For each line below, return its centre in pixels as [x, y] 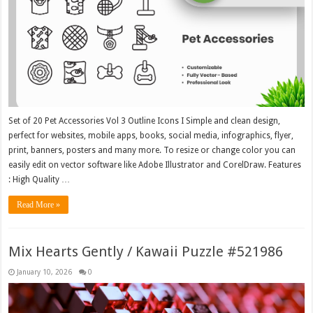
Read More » [39, 205]
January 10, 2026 [45, 272]
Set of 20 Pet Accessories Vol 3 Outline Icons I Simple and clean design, [145, 121]
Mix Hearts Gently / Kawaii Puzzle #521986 [146, 252]
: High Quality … [39, 180]
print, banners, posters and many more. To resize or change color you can [152, 151]
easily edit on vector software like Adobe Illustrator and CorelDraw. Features [155, 165]
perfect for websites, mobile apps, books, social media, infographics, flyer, [151, 136]
